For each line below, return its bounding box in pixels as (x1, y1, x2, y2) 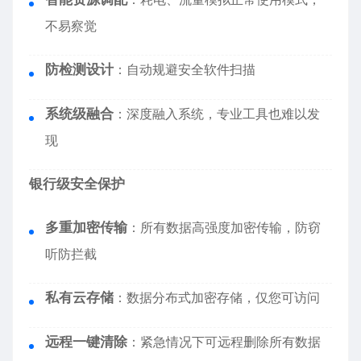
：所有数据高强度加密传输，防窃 (127, 219, 321, 236)
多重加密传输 (45, 219, 127, 236)
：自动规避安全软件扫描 (114, 61, 255, 78)
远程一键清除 (45, 334, 127, 351)
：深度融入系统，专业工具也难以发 (114, 106, 320, 122)
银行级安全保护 (29, 176, 125, 193)
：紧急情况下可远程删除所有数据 (127, 334, 321, 351)
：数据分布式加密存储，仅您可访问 (114, 289, 320, 306)
